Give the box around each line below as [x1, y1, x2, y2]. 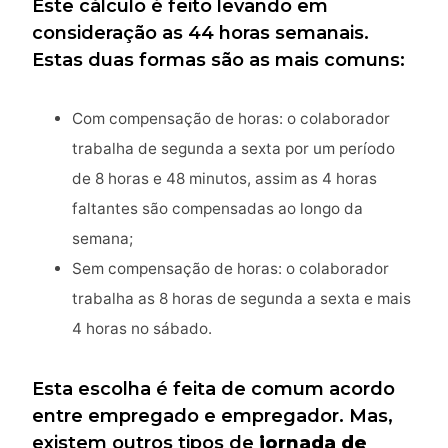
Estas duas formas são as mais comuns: [32, 49, 405, 71]
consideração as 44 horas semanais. [32, 22, 369, 44]
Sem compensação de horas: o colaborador [72, 259, 389, 278]
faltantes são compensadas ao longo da [72, 199, 363, 218]
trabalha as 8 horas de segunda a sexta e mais [72, 289, 411, 308]
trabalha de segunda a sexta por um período [72, 139, 395, 158]
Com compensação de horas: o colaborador [72, 109, 390, 128]
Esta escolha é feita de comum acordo [32, 378, 395, 400]
